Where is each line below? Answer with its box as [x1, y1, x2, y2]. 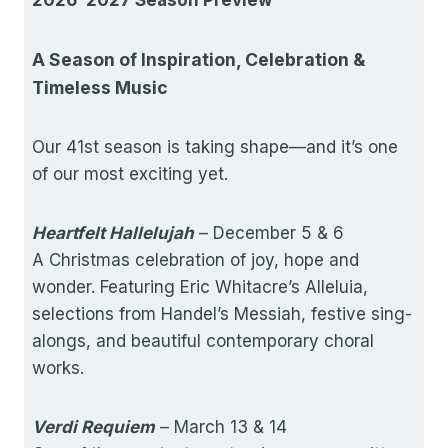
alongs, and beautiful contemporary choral [32, 330, 374, 351]
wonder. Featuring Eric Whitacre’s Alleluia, [32, 276, 368, 297]
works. [32, 357, 84, 378]
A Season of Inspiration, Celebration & [32, 48, 365, 70]
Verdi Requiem [32, 416, 155, 437]
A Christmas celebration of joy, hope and [32, 249, 359, 270]
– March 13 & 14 [155, 416, 287, 437]
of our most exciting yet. [32, 163, 228, 184]
